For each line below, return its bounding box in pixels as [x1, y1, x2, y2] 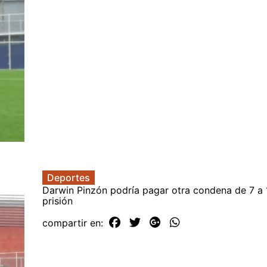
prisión [42, 194, 73, 207]
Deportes [47, 171, 90, 184]
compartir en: [42, 216, 106, 229]
